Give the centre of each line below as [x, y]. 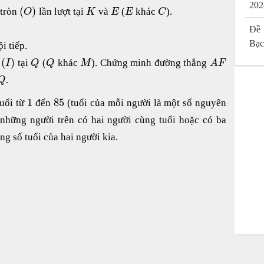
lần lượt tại [61, 11]
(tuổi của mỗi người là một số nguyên [146, 103]
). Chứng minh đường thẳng [151, 62]
